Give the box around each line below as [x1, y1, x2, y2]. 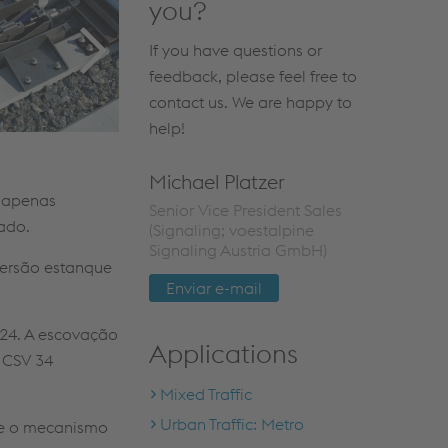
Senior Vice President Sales [149, 200, 343, 220]
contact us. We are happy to [149, 92, 353, 112]
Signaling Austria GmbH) [149, 240, 328, 260]
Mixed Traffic [160, 384, 253, 404]
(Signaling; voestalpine [149, 220, 315, 240]
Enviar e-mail [166, 278, 263, 298]
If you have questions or [149, 40, 323, 60]
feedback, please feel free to [149, 66, 358, 86]
